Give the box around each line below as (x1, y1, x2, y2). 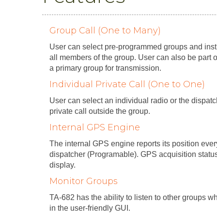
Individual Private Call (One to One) (49, 78, 205, 90)
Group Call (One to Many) (49, 25, 161, 36)
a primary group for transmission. (49, 63, 161, 72)
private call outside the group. (49, 107, 150, 115)
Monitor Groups (49, 175, 118, 186)
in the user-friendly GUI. (49, 203, 130, 212)
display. (49, 160, 76, 169)
